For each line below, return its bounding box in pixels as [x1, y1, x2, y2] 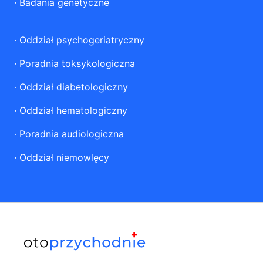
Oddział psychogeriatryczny [19, 34, 144, 46]
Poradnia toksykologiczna [19, 58, 135, 69]
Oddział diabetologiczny [19, 81, 128, 93]
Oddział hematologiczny [19, 104, 127, 116]
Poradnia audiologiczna [19, 128, 124, 140]
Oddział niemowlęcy [19, 151, 109, 163]
